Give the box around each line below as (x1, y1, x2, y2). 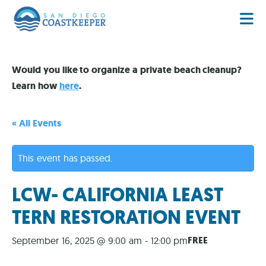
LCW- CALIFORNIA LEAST (12, 182, 223, 208)
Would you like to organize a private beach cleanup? (12, 64, 242, 77)
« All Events (12, 117, 61, 130)
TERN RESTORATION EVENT (12, 204, 240, 231)
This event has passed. (18, 152, 113, 164)
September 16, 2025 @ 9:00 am (12, 235, 142, 247)
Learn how (12, 80, 59, 93)
